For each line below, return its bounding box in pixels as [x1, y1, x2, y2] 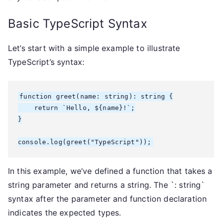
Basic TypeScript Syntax [8, 16, 147, 31]
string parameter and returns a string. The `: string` [8, 180, 205, 190]
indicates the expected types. [8, 208, 121, 218]
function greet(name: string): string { [19, 93, 173, 100]
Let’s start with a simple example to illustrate [8, 43, 180, 53]
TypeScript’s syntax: [8, 57, 85, 67]
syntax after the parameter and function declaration [8, 194, 207, 204]
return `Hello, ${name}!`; [18, 104, 135, 111]
